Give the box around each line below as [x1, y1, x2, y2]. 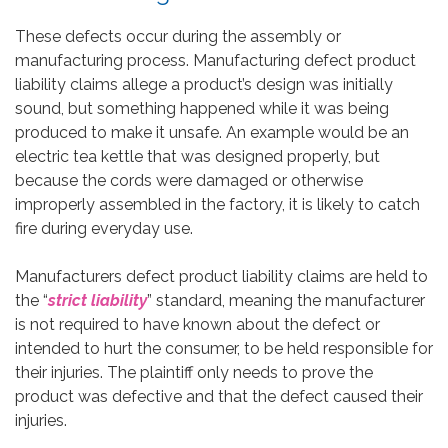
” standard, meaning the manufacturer [147, 290, 425, 310]
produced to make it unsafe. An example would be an [15, 122, 409, 142]
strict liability [48, 290, 147, 310]
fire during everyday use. [15, 218, 193, 238]
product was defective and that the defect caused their [15, 386, 423, 406]
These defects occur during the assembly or [15, 26, 341, 46]
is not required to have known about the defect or [15, 314, 380, 334]
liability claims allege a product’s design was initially [15, 74, 393, 94]
